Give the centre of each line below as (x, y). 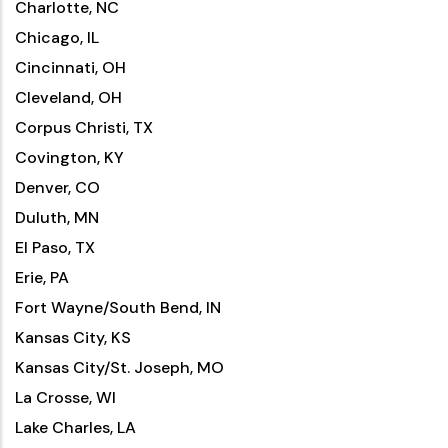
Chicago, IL (57, 37)
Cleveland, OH (68, 97)
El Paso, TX (55, 247)
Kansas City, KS (73, 337)
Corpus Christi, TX (84, 127)
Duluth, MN (57, 217)
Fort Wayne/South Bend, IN (118, 307)
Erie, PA (42, 277)
